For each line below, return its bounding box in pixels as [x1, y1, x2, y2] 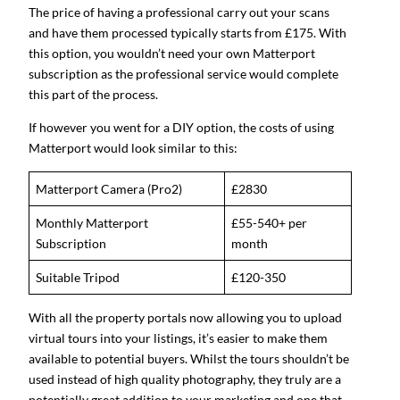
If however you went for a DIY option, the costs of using [29, 120, 334, 136]
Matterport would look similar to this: [29, 140, 237, 156]
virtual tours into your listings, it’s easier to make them [29, 330, 328, 346]
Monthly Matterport [36, 214, 149, 230]
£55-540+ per [231, 214, 308, 230]
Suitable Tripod [36, 269, 121, 285]
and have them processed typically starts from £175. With [29, 24, 346, 40]
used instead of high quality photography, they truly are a [29, 371, 341, 387]
